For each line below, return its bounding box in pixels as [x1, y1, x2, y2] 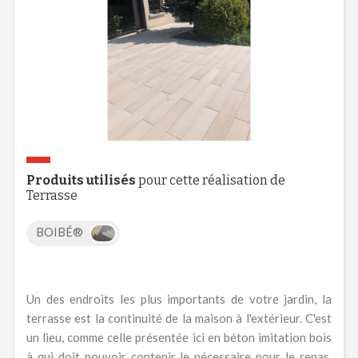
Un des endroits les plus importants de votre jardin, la [26, 291, 332, 306]
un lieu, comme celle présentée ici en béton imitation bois [26, 329, 332, 344]
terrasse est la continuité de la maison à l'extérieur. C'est [26, 310, 332, 325]
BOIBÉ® [35, 224, 86, 239]
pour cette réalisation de [135, 172, 285, 188]
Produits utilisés [26, 172, 136, 188]
